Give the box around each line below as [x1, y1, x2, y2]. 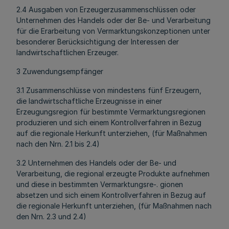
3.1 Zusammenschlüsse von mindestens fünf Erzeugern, [16, 86, 201, 95]
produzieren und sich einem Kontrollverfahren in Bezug [16, 118, 201, 127]
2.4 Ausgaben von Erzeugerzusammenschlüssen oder [16, 5, 196, 14]
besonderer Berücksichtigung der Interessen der [16, 37, 179, 46]
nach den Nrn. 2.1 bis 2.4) [16, 140, 100, 148]
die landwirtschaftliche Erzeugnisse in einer [16, 97, 162, 105]
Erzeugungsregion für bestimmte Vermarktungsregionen [16, 107, 205, 116]
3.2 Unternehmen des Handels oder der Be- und [16, 158, 176, 167]
